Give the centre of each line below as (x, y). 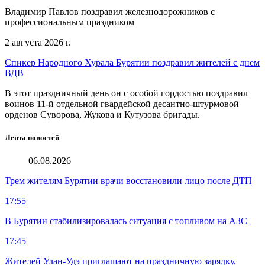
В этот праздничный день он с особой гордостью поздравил (126, 93)
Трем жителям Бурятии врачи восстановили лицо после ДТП (128, 181)
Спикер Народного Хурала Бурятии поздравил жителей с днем (132, 62)
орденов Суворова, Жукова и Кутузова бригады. (102, 114)
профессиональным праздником (70, 22)
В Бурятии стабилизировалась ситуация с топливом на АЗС (126, 221)
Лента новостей (32, 137)
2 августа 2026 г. (38, 42)
